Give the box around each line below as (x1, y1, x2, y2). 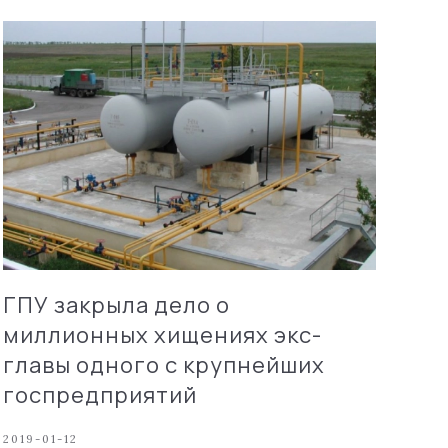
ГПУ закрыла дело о (2, 289, 230, 320)
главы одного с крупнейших (2, 349, 325, 380)
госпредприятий (2, 379, 197, 410)
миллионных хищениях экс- (2, 319, 322, 350)
